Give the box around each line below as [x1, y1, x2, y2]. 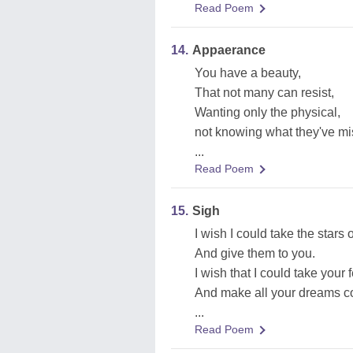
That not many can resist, [195, 86, 334, 99]
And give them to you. [195, 247, 315, 260]
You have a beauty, [195, 66, 301, 80]
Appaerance [192, 43, 266, 57]
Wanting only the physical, [195, 106, 340, 119]
